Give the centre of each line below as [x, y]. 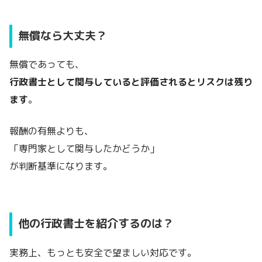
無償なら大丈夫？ [63, 35]
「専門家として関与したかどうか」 [84, 149]
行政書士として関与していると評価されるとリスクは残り [131, 82]
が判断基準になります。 [61, 166]
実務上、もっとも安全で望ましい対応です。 [103, 252]
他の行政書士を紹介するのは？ [96, 223]
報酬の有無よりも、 [51, 131]
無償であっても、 [47, 65]
